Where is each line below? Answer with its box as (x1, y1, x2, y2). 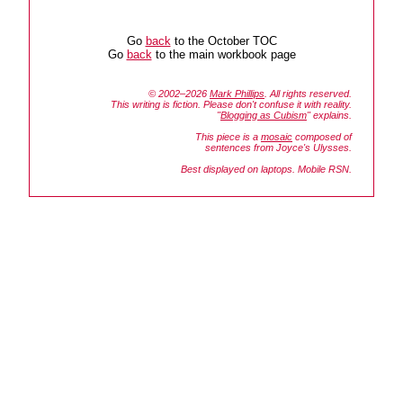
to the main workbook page (151, 48, 296, 62)
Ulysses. (313, 142, 352, 154)
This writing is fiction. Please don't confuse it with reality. (111, 99, 352, 111)
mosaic (261, 131, 292, 143)
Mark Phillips (210, 88, 264, 100)
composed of (292, 131, 352, 143)
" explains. (307, 110, 352, 121)
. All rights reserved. (264, 88, 352, 100)
